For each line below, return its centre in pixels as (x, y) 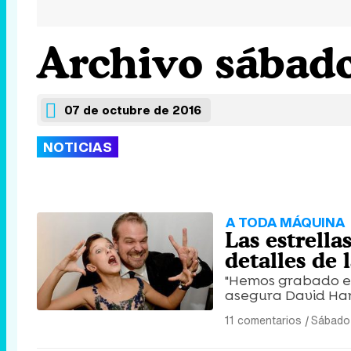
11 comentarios (263, 320)
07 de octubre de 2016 (133, 110)
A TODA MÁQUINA (285, 222)
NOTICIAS (78, 147)
